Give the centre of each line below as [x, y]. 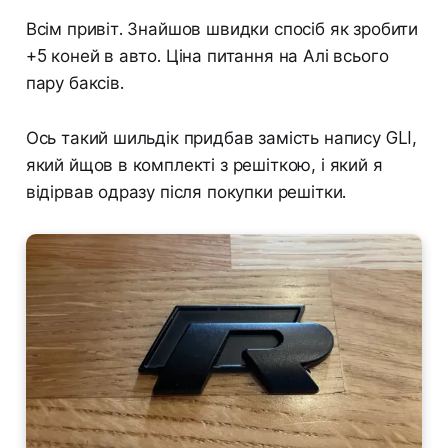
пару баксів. [74, 83]
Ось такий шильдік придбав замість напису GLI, [221, 138]
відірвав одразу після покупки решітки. [186, 192]
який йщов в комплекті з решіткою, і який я [204, 165]
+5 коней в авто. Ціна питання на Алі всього [207, 56]
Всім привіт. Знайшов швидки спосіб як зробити [222, 29]
